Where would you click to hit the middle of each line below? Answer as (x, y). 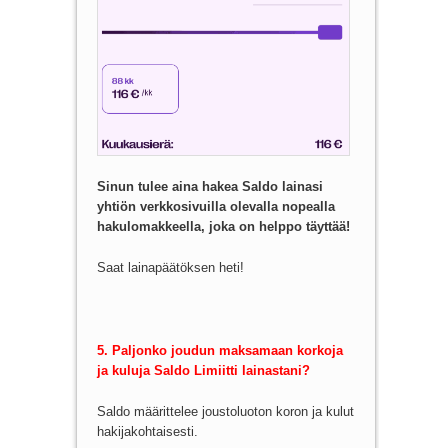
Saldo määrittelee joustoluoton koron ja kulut (225, 411)
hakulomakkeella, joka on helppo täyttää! (223, 227)
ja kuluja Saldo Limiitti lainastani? (203, 370)
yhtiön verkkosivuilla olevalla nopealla (215, 207)
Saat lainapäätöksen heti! (170, 268)
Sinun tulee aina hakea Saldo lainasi (209, 187)
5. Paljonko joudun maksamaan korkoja (219, 350)
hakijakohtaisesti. (147, 431)
